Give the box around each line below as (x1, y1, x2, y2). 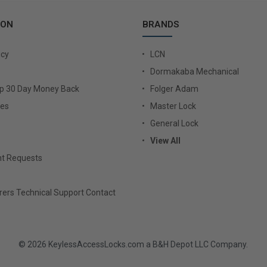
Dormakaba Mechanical (150, 66, 239, 76)
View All (150, 135, 181, 145)
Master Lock (150, 101, 196, 111)
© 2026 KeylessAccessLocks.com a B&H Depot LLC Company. (18, 239, 249, 249)
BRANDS (142, 18, 179, 30)
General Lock (150, 118, 198, 128)
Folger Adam (150, 83, 198, 94)
